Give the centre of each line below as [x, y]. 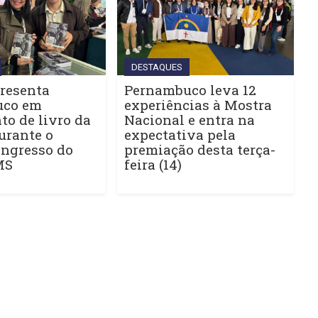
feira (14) [153, 164]
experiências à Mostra [198, 104]
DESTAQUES [157, 67]
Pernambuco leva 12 [190, 89]
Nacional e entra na [189, 119]
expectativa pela [180, 134]
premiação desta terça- [199, 149]
